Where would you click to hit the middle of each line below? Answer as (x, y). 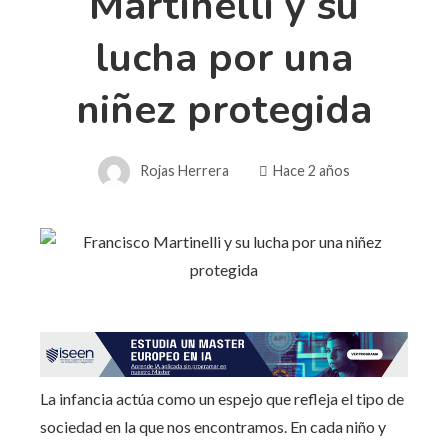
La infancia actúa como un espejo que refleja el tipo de (222, 399)
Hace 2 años (311, 170)
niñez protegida (224, 109)
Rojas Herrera (184, 170)
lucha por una (224, 57)
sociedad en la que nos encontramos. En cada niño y (213, 427)
